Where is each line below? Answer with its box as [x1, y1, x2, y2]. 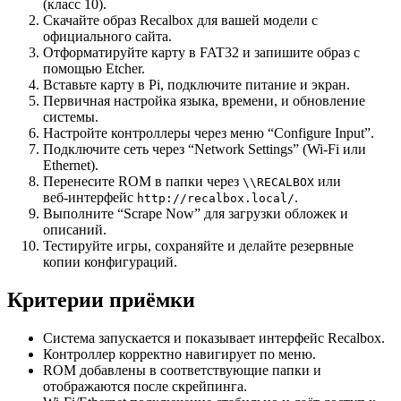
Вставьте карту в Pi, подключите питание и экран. [43, 77, 350, 93]
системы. [43, 109, 98, 125]
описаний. [43, 222, 107, 238]
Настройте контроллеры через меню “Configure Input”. [43, 125, 374, 141]
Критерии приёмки [7, 288, 195, 312]
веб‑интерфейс [43, 190, 137, 206]
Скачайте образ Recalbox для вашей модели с [43, 13, 318, 29]
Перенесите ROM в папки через [43, 174, 243, 190]
